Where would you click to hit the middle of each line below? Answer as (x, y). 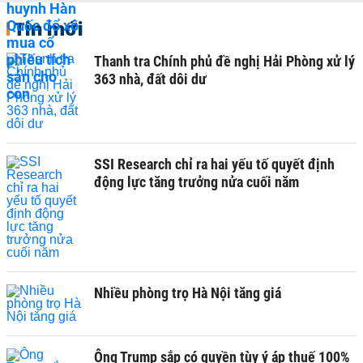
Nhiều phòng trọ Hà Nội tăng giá (188, 293)
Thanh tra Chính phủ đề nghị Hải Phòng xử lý (224, 61)
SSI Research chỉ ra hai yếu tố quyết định (214, 164)
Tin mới (48, 28)
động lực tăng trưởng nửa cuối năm (196, 182)
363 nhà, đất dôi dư (150, 79)
